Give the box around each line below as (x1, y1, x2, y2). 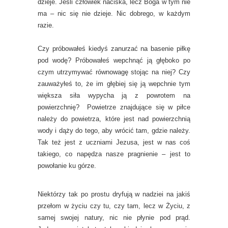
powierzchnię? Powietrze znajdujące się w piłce (38, 103, 190, 111)
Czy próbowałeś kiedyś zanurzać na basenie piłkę (38, 45, 190, 53)
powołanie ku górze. (38, 162, 96, 170)
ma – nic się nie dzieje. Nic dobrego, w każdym (38, 10, 190, 18)
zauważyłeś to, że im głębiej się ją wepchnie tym (38, 80, 190, 88)
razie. (38, 21, 54, 30)
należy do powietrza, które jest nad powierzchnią (38, 115, 190, 123)
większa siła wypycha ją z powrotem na (38, 92, 190, 100)
